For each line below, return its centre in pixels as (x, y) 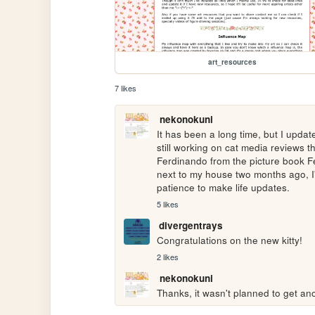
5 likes (168, 204)
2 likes (168, 256)
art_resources (232, 62)
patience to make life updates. (224, 188)
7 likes (126, 88)
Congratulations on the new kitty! (231, 240)
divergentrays (191, 226)
